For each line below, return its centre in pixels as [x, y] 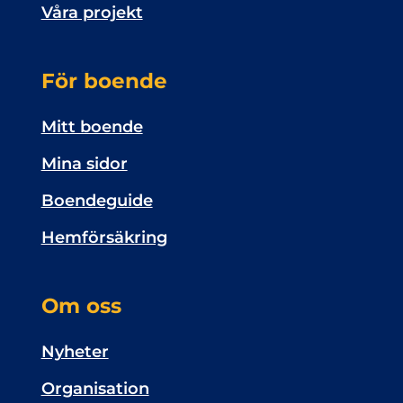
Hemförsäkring [104, 237]
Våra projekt [92, 13]
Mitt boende [92, 127]
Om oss [81, 305]
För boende [104, 81]
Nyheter [75, 352]
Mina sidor [84, 164]
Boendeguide [97, 201]
